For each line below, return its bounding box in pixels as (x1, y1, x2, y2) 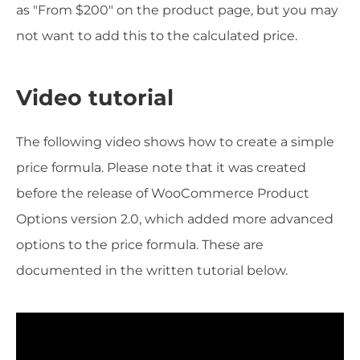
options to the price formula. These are (16, 236, 264, 252)
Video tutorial (16, 84, 174, 112)
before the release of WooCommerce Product (16, 185, 309, 201)
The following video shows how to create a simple (16, 133, 334, 149)
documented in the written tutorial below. (16, 262, 288, 278)
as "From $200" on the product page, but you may (16, 2, 338, 18)
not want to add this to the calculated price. (16, 28, 297, 44)
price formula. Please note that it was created (16, 159, 306, 175)
